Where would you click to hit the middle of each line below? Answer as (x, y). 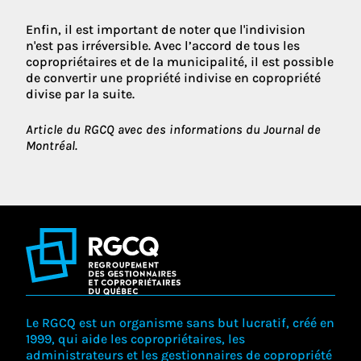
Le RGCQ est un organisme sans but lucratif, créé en (180, 323)
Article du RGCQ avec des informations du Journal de (173, 129)
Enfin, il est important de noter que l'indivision (166, 29)
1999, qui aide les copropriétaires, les (135, 339)
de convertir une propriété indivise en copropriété (173, 77)
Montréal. (52, 145)
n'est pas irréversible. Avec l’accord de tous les (163, 45)
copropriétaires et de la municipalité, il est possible (180, 61)
